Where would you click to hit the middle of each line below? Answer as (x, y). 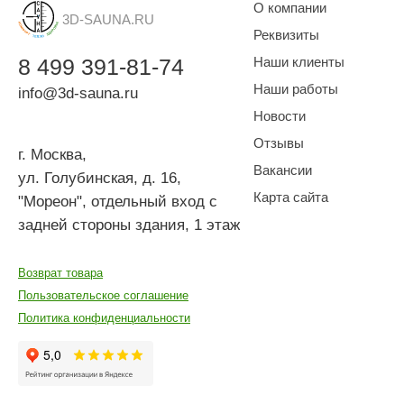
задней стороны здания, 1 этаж (129, 225)
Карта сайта (290, 197)
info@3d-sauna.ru (78, 93)
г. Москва (50, 155)
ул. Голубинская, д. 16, (100, 178)
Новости (279, 116)
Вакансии (282, 170)
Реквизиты (286, 35)
